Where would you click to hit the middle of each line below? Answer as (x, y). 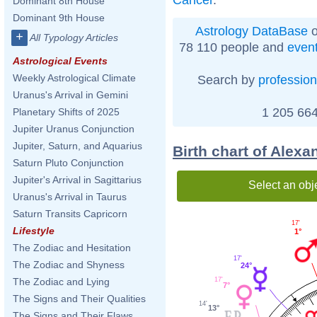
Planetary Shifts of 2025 (66, 112)
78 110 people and (233, 47)
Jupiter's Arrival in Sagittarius (77, 180)
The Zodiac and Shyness (69, 265)
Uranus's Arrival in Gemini (70, 95)
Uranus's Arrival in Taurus (70, 197)
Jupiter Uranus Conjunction (74, 129)
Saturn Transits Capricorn (70, 214)
